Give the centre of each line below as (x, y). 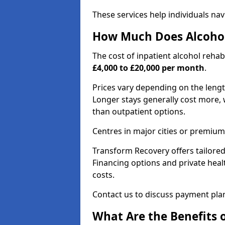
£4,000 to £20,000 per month (148, 68)
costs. (103, 175)
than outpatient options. (139, 111)
